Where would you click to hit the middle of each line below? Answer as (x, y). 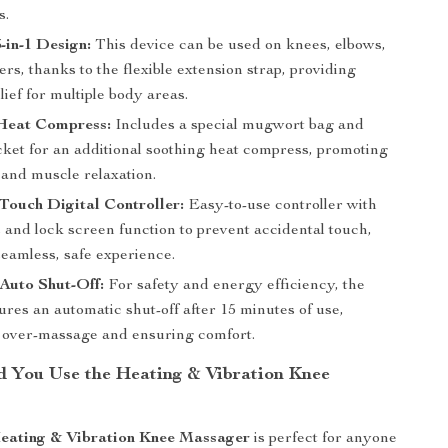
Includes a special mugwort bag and (238, 126)
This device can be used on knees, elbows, (239, 46)
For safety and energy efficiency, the (235, 286)
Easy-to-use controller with (281, 206)
